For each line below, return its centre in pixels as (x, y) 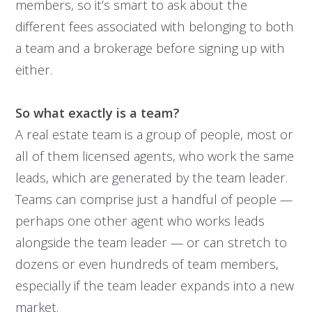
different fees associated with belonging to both (154, 26)
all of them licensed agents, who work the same (154, 156)
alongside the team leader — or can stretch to (151, 242)
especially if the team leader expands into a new (154, 286)
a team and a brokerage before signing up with (150, 48)
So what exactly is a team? (97, 113)
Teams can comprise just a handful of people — (154, 199)
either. (33, 70)
